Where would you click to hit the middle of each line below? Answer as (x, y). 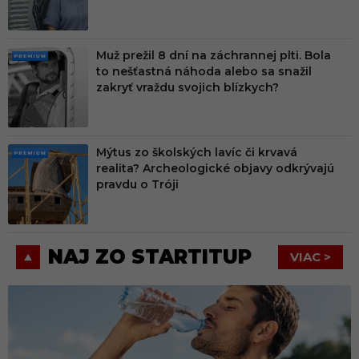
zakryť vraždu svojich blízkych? (188, 88)
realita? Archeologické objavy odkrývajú (215, 169)
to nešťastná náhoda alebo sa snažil (204, 72)
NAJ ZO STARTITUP (150, 257)
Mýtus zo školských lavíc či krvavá (197, 153)
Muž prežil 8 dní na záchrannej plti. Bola (214, 56)
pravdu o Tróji (137, 185)
